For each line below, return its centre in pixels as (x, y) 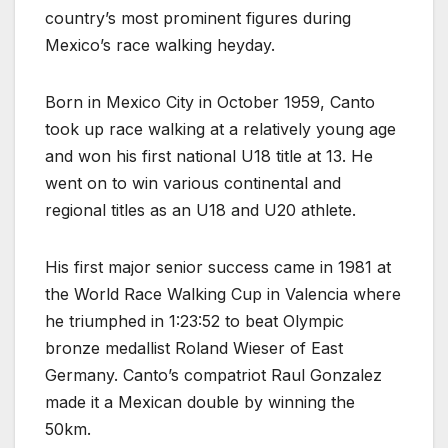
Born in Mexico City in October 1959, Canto (210, 102)
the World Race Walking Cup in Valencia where (223, 294)
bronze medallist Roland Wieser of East (194, 348)
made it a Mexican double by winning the (200, 402)
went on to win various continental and (193, 183)
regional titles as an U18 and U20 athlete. (200, 210)
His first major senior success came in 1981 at (218, 267)
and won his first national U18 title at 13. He (209, 156)
